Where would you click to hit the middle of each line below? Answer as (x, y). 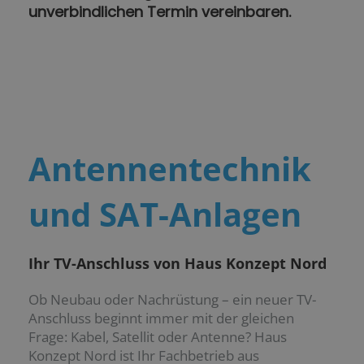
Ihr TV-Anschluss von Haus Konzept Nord (178, 264)
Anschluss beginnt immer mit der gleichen (161, 318)
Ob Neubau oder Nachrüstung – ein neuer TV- (172, 300)
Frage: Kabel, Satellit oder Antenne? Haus (158, 337)
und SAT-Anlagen (165, 214)
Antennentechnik (170, 169)
